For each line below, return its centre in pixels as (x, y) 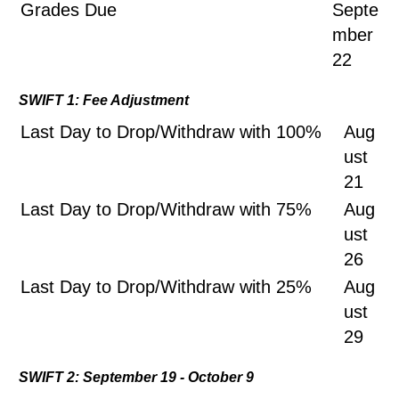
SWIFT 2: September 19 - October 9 (136, 377)
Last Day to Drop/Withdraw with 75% (166, 209)
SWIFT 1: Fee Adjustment (104, 100)
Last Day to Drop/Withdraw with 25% (166, 287)
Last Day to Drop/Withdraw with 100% (179, 132)
